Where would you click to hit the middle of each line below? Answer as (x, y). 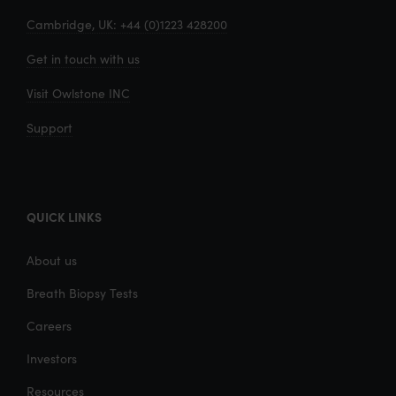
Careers (49, 326)
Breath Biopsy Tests (82, 293)
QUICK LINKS (64, 217)
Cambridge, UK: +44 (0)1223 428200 (127, 25)
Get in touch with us (83, 59)
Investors (52, 359)
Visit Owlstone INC (78, 93)
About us (52, 261)
